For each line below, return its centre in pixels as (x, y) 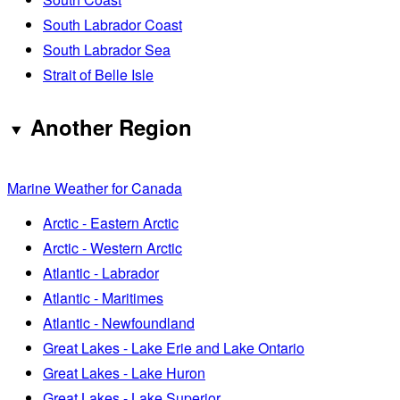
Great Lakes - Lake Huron (124, 373)
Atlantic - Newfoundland (119, 323)
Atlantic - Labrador (101, 273)
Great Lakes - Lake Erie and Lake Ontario (174, 348)
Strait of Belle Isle (98, 74)
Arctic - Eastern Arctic (111, 223)
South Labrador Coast (112, 24)
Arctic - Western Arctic (112, 248)
